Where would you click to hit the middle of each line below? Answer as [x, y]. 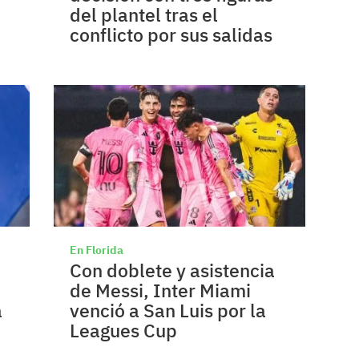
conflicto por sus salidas [171, 35]
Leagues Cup [124, 330]
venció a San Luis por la [168, 310]
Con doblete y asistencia [173, 270]
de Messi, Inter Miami [161, 290]
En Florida [97, 250]
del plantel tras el [144, 15]
